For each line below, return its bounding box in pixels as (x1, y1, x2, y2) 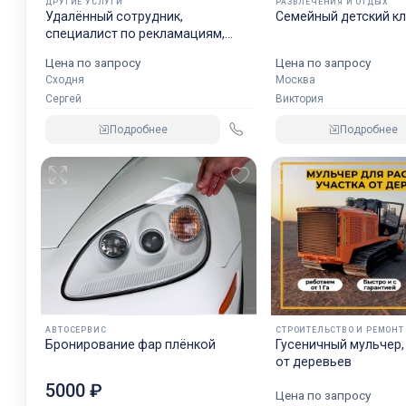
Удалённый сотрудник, (45, 8, 184, 24)
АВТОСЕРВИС (45, 324, 107, 334)
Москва (275, 72, 316, 86)
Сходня (45, 72, 85, 86)
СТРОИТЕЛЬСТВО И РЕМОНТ (275, 324, 404, 334)
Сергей (45, 92, 82, 105)
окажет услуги (45, 43, 134, 58)
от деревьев (275, 353, 353, 369)
